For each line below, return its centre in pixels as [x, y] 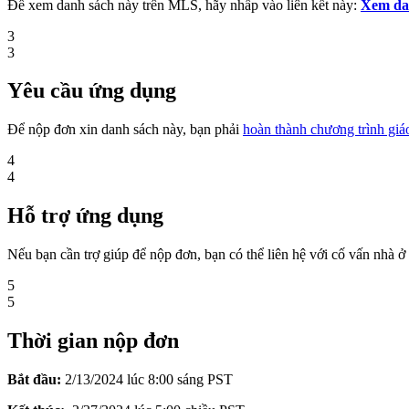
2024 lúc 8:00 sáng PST [163, 379]
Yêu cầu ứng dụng [92, 91]
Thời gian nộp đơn [93, 341]
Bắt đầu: [36, 379]
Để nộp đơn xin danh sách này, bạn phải [125, 130]
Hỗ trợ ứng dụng [85, 216]
